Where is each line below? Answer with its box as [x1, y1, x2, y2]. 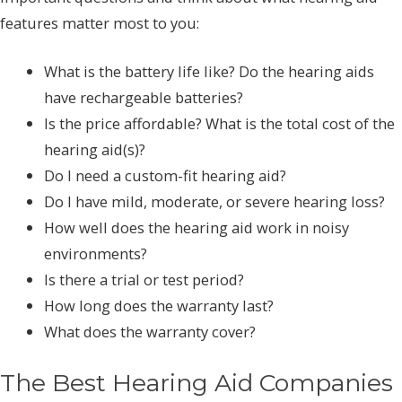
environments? [44, 242, 148, 264]
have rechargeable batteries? [44, 86, 244, 108]
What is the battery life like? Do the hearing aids [44, 60, 375, 82]
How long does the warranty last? [44, 294, 275, 316]
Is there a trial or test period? [44, 268, 245, 290]
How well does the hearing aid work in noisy [44, 216, 350, 238]
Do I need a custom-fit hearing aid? [44, 164, 287, 186]
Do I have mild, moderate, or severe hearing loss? [44, 190, 386, 212]
